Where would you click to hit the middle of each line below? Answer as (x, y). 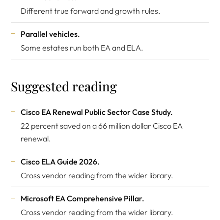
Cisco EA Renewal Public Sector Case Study (96, 112)
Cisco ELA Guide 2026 (59, 162)
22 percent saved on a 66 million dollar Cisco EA (102, 126)
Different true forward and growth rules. (91, 11)
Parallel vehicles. (50, 34)
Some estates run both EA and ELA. (82, 48)
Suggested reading (64, 86)
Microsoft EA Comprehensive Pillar (81, 198)
